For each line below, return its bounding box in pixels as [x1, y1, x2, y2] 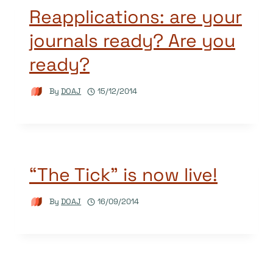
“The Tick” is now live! [29, 162, 218, 186]
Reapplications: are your [29, 5, 242, 29]
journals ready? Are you [29, 29, 235, 53]
